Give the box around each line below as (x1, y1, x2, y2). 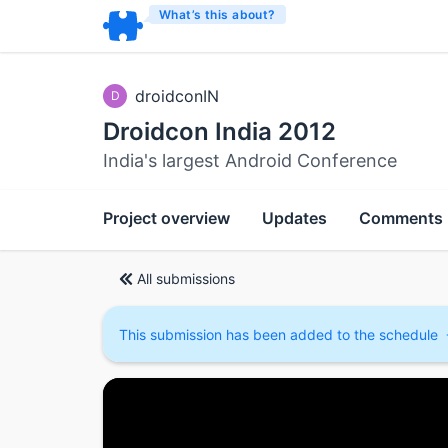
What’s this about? (159, 7, 276, 22)
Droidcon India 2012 (103, 117, 336, 146)
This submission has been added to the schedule (119, 326, 438, 343)
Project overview (103, 208, 230, 228)
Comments (359, 208, 443, 228)
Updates (262, 208, 327, 228)
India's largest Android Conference (103, 150, 397, 171)
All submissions (137, 269, 235, 287)
